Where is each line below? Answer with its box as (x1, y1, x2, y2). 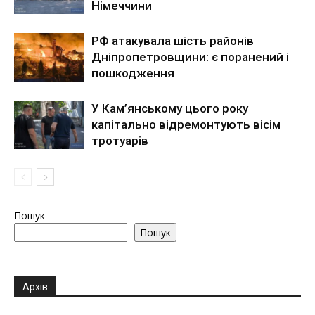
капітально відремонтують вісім (91, 117, 281, 132)
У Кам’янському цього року (91, 101, 248, 116)
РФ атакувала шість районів (91, 34, 254, 49)
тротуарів (91, 134, 148, 148)
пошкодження (91, 66, 174, 81)
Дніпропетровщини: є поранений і (91, 50, 289, 65)
